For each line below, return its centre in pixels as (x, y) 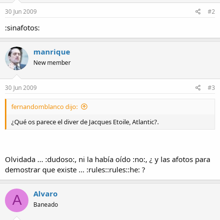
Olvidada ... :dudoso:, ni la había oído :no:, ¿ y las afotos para (108, 159)
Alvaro (45, 193)
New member (52, 62)
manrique (52, 51)
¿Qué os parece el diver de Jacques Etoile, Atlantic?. (85, 122)
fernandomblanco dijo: (44, 107)
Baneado (46, 204)
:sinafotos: (22, 27)
